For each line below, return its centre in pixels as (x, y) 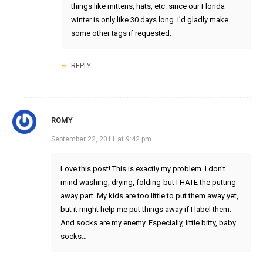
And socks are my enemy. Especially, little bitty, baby (148, 223)
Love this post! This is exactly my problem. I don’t (143, 169)
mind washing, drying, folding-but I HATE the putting (148, 183)
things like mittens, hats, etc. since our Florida (148, 6)
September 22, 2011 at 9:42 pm (101, 139)
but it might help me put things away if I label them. (146, 210)
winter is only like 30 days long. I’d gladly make (149, 20)
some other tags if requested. (121, 33)
